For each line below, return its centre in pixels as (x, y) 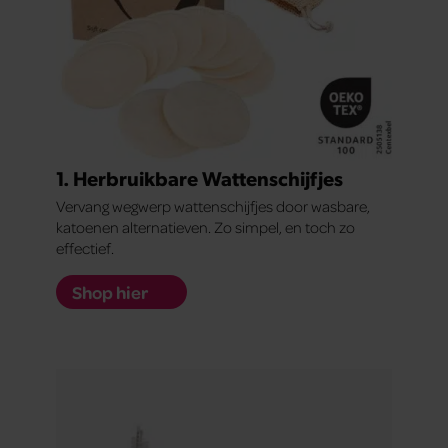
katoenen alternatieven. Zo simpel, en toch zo (205, 226)
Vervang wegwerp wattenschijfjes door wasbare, (213, 205)
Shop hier (110, 291)
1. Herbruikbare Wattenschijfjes (199, 177)
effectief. (85, 247)
